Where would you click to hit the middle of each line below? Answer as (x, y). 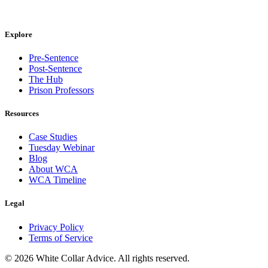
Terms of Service (61, 237)
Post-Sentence (55, 68)
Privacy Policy (56, 227)
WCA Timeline (57, 180)
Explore (19, 34)
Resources (22, 114)
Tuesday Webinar (62, 148)
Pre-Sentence (54, 57)
